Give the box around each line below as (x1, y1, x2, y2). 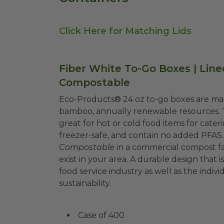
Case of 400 (78, 210, 124, 220)
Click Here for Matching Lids (59, 25, 191, 36)
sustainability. (59, 178, 111, 188)
